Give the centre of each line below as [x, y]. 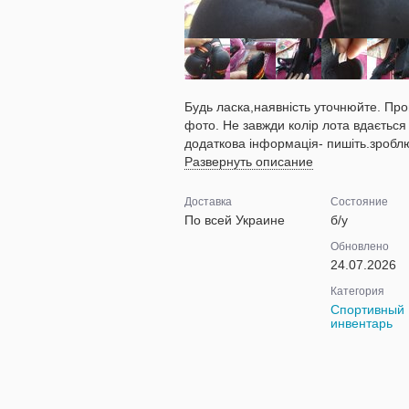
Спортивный [367, 309]
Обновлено [359, 246]
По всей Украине [235, 220]
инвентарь [361, 323]
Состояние [359, 202]
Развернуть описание [249, 162]
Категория [357, 291]
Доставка [208, 202]
